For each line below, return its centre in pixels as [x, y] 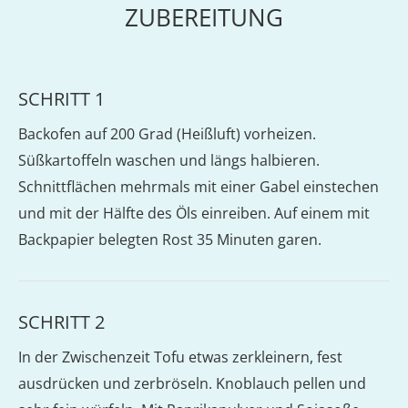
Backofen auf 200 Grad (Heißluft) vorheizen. [167, 134]
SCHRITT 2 [61, 322]
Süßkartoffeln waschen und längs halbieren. [169, 160]
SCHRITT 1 [61, 99]
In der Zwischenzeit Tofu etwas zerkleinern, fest [180, 357]
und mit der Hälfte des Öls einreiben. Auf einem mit [194, 213]
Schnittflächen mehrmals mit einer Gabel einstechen [199, 187]
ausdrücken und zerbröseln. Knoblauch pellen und [192, 383]
